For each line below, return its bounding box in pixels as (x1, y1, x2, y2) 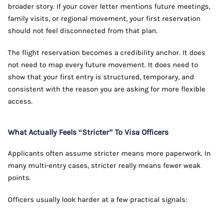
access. (8, 96, 33, 106)
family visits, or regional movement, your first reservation (8, 14, 200, 23)
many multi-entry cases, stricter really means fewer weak (8, 161, 200, 170)
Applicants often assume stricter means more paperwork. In (8, 148, 211, 158)
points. (8, 173, 31, 182)
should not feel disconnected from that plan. (8, 26, 158, 35)
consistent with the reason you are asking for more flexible (8, 84, 205, 93)
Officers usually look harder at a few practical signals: (8, 195, 187, 204)
